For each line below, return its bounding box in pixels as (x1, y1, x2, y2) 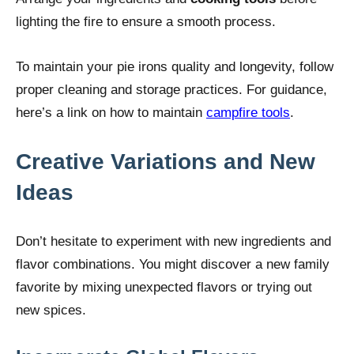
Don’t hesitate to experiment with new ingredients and (16, 233, 331, 249)
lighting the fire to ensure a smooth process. (16, 13, 276, 29)
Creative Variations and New (16, 149, 315, 174)
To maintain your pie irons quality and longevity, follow (16, 58, 333, 74)
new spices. (16, 302, 86, 318)
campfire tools (206, 104, 290, 120)
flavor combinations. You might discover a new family (16, 256, 330, 272)
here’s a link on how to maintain (16, 104, 206, 120)
